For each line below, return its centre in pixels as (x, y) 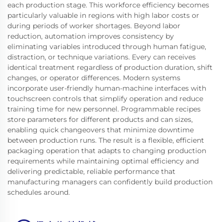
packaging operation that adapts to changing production (107, 151)
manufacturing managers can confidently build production (110, 182)
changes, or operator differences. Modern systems (94, 78)
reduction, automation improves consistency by (91, 36)
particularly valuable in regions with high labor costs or (103, 15)
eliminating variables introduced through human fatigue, (107, 47)
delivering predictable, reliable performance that (91, 171)
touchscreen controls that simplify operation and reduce (105, 99)
